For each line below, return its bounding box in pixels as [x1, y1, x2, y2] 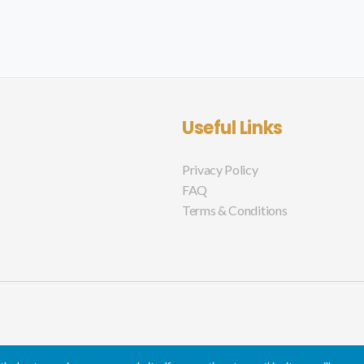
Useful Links [182, 115, 283, 141]
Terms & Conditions [182, 201, 288, 218]
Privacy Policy [182, 161, 258, 177]
